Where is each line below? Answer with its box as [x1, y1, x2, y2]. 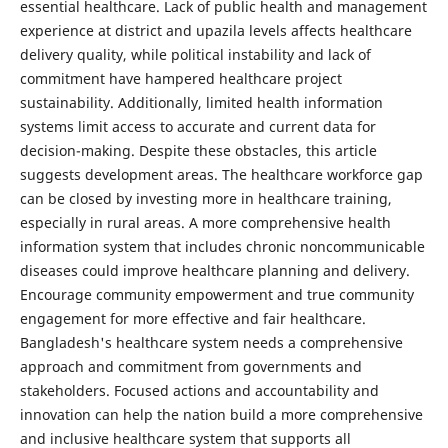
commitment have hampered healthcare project [19, 68, 342, 88]
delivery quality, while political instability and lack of [19, 44, 371, 64]
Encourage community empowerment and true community [19, 284, 414, 304]
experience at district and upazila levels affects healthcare [19, 20, 412, 40]
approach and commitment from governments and [19, 356, 362, 376]
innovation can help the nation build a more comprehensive [19, 404, 423, 424]
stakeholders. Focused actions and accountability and [19, 380, 379, 400]
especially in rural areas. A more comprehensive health [19, 212, 391, 232]
